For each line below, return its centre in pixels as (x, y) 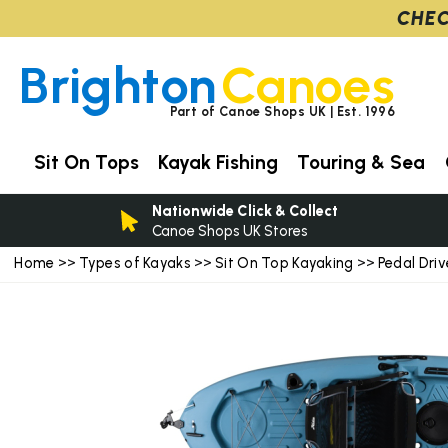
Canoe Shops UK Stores (230, 230)
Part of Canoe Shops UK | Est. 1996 (282, 111)
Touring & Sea (361, 162)
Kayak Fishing (218, 162)
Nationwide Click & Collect (245, 210)
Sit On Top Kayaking (286, 263)
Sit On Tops (86, 162)
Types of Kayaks (136, 263)
